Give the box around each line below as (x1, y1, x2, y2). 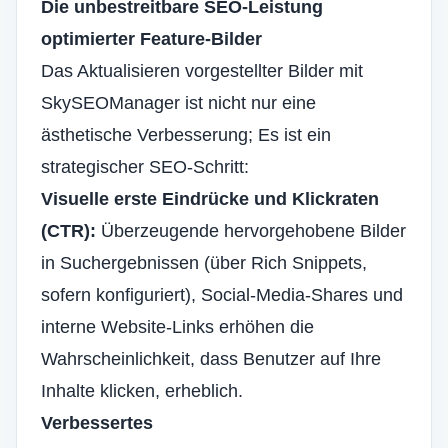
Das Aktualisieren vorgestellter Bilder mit (41, 61, 363, 81)
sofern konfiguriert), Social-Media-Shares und (41, 285, 403, 305)
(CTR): (41, 221, 96, 241)
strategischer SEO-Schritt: (41, 157, 249, 177)
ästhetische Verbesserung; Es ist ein (41, 125, 331, 145)
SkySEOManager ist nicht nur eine (41, 93, 316, 113)
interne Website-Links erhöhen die (41, 317, 314, 337)
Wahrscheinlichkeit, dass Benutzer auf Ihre (41, 349, 381, 369)
